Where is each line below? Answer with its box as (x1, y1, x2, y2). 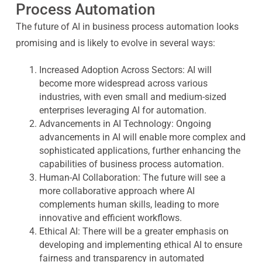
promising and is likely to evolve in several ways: (15, 37, 215, 49)
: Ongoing (171, 118, 211, 129)
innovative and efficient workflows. (39, 212, 182, 223)
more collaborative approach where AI (39, 185, 195, 196)
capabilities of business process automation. (39, 158, 224, 170)
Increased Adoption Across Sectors (39, 64, 182, 75)
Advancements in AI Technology (39, 118, 171, 129)
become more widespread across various (39, 78, 208, 89)
